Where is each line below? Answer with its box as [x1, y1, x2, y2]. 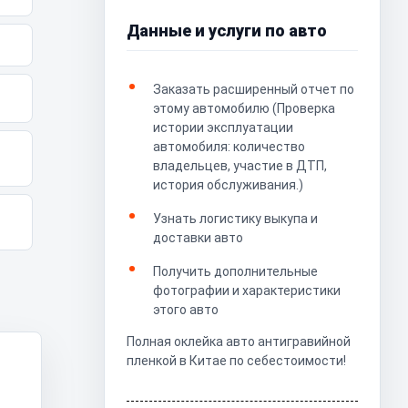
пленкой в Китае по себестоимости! [127, 353, 346, 368]
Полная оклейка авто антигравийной [127, 334, 351, 349]
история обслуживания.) [153, 178, 303, 192]
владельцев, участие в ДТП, [153, 158, 327, 173]
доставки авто [153, 230, 243, 245]
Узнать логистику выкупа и [153, 211, 318, 226]
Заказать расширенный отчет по [153, 82, 354, 97]
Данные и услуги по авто [127, 21, 327, 40]
